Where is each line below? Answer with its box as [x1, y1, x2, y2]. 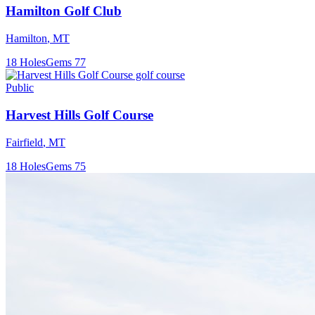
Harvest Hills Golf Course [6, 107, 153, 122]
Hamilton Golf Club [6, 4, 122, 19]
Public [6, 82, 34, 94]
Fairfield [6, 136, 43, 148]
